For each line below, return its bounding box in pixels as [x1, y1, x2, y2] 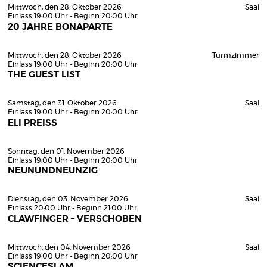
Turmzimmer [212, 51, 259, 59]
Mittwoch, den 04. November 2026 [8, 243, 131, 251]
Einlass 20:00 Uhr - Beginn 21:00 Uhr [8, 204, 137, 212]
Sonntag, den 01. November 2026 [8, 147, 125, 155]
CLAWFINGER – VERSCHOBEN [8, 214, 142, 223]
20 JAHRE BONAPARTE [8, 22, 113, 32]
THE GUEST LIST [8, 70, 80, 79]
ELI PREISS [8, 118, 57, 128]
